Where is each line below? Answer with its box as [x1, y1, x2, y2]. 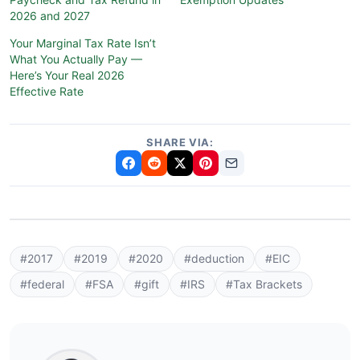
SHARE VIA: [146, 135, 214, 149]
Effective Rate [10, 84, 84, 98]
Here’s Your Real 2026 [10, 67, 125, 82]
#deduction [184, 251, 244, 265]
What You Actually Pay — [10, 51, 142, 66]
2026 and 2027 [10, 8, 90, 22]
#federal [20, 276, 64, 291]
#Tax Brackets [226, 276, 302, 291]
